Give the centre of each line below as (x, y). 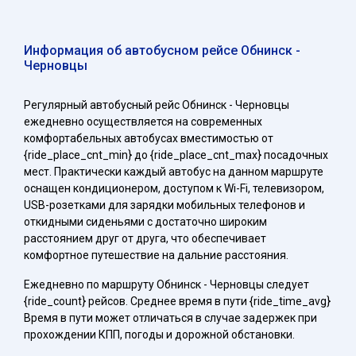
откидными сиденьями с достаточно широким (145, 222)
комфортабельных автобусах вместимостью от (149, 138)
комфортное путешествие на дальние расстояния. (156, 255)
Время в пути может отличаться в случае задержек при (170, 318)
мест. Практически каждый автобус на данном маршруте (174, 172)
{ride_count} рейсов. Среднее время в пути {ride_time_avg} (177, 301)
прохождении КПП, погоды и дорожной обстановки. (159, 335)
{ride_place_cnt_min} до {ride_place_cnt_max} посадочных (176, 155)
